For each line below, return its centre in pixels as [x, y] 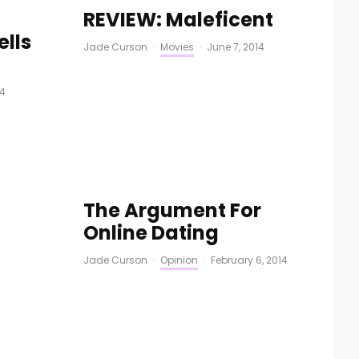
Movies [177, 47]
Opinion [179, 260]
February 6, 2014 [249, 260]
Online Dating [151, 233]
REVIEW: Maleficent [178, 20]
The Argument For [172, 210]
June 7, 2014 [235, 47]
